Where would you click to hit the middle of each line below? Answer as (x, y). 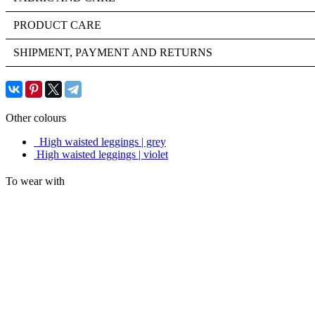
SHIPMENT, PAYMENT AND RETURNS (113, 52)
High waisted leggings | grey (103, 141)
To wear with (35, 181)
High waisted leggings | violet (102, 154)
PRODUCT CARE (57, 25)
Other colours (36, 117)
